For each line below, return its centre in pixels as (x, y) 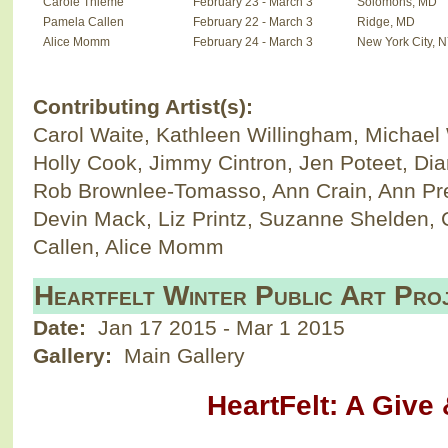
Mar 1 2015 (290, 328)
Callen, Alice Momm (128, 246)
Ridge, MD (385, 21)
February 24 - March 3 (252, 41)
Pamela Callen (83, 21)
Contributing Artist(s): (145, 106)
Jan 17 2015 (160, 328)
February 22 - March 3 (252, 21)
